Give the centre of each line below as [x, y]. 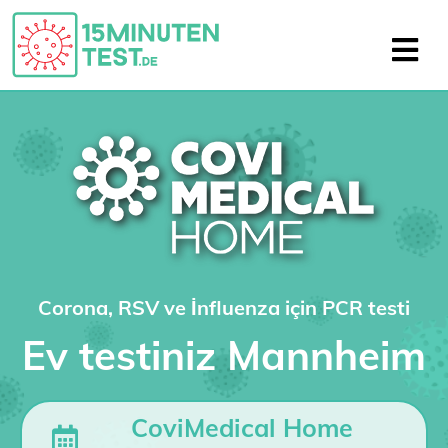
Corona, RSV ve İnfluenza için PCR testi [224, 307]
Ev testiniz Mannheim [224, 355]
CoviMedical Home [242, 427]
